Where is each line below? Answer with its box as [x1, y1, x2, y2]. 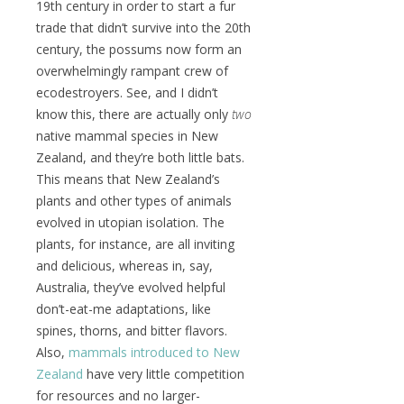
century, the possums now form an [36, 40, 242, 58]
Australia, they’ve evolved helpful [36, 278, 225, 296]
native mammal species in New [36, 126, 218, 144]
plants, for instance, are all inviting [36, 234, 234, 252]
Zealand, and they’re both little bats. [36, 148, 244, 166]
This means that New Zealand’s [36, 170, 220, 188]
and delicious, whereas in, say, [36, 256, 213, 274]
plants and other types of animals [36, 191, 232, 209]
